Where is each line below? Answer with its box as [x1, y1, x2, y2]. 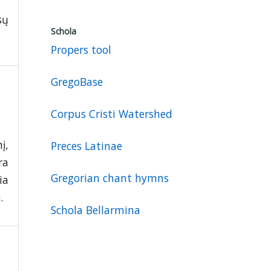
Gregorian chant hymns [51, 170, 169, 185]
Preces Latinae [51, 138, 122, 153]
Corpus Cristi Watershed [51, 106, 172, 121]
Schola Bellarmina [51, 202, 140, 217]
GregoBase [51, 74, 103, 89]
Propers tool [51, 42, 111, 57]
